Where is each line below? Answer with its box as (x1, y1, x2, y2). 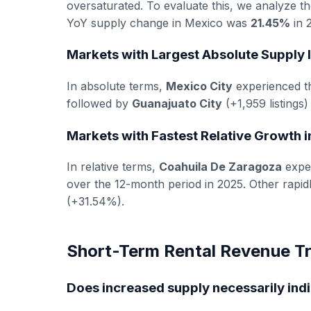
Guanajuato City (132, 96, 222, 110)
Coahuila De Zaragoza (159, 160, 282, 174)
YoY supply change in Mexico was (67, 15, 251, 30)
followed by (67, 96, 132, 110)
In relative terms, (67, 160, 159, 174)
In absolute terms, (67, 78, 166, 93)
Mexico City (166, 78, 233, 93)
